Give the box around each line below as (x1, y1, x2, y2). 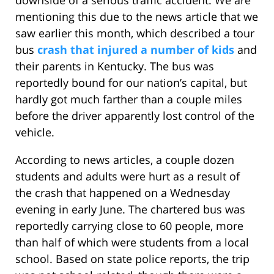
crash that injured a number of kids (37, 42, 234, 57)
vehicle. (15, 125, 54, 140)
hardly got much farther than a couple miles (15, 92, 242, 107)
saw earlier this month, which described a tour (15, 26, 254, 41)
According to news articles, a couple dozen (15, 152, 234, 168)
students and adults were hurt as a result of (15, 169, 240, 184)
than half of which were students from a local (15, 235, 249, 250)
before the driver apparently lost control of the (15, 108, 254, 124)
